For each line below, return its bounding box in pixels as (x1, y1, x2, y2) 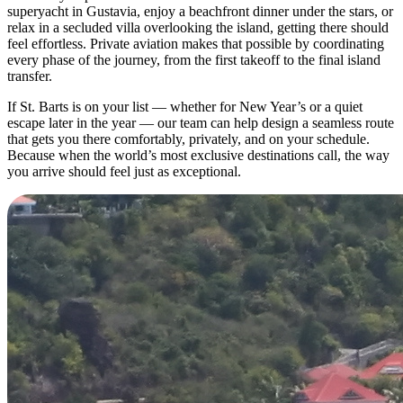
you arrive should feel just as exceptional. (7, 163, 241, 179)
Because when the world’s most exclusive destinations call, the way (7, 147, 390, 163)
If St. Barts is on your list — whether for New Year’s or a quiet (7, 98, 363, 114)
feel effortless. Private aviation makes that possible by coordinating (7, 35, 384, 51)
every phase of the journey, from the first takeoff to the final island (7, 51, 381, 67)
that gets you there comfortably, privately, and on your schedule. (7, 130, 370, 147)
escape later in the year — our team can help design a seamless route (7, 114, 394, 130)
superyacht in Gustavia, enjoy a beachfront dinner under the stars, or (7, 3, 393, 19)
